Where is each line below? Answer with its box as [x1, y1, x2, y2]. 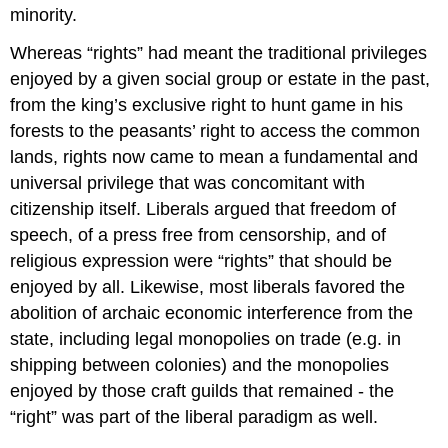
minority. [10, 4, 78, 25]
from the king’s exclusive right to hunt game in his [10, 95, 404, 116]
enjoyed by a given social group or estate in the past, [10, 69, 431, 90]
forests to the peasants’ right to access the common [10, 121, 421, 142]
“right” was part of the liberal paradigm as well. [10, 407, 379, 428]
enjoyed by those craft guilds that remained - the [10, 381, 395, 402]
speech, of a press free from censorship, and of [10, 225, 387, 246]
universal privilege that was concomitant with [10, 173, 366, 194]
